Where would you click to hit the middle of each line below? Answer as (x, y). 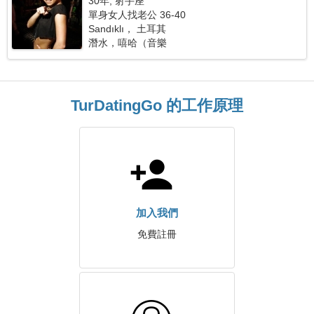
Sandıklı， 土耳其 (128, 29)
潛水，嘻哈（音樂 (128, 43)
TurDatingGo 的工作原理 (157, 105)
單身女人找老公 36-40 (137, 15)
